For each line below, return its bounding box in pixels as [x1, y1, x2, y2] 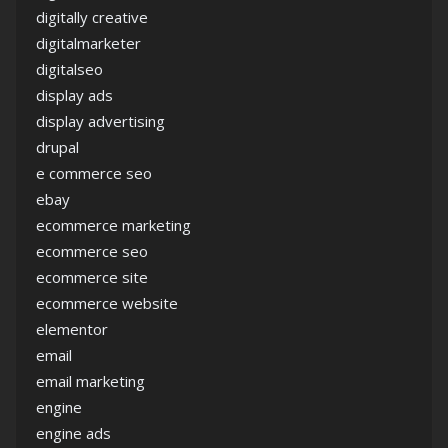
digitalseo [36, 59, 103, 79]
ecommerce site [36, 267, 148, 287]
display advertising [36, 111, 165, 131]
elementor [36, 319, 108, 339]
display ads [36, 85, 113, 105]
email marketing [36, 371, 145, 391]
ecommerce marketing [36, 215, 191, 235]
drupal [36, 137, 79, 157]
